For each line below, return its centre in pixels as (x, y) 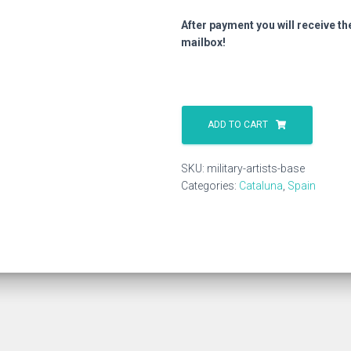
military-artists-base (256, 168)
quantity (201, 157)
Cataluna (261, 186)
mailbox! (203, 42)
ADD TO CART (238, 125)
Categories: (210, 186)
